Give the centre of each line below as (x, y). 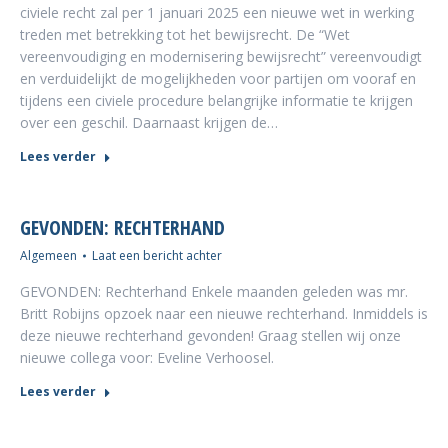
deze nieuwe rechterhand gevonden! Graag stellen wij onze (210, 335)
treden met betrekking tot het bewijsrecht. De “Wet (185, 34)
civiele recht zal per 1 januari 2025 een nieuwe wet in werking (217, 12)
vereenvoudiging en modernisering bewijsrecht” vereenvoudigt (221, 56)
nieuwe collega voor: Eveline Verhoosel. (147, 357)
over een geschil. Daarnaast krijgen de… (149, 122)
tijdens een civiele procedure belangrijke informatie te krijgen (216, 100)
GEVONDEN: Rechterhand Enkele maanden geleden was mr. (214, 291)
